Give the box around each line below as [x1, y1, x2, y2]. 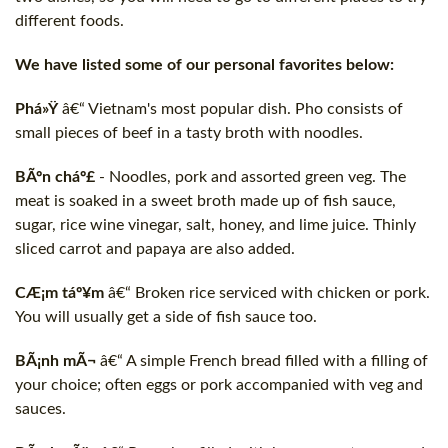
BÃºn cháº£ [15, 168, 95, 185]
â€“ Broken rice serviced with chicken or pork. [104, 284, 430, 301]
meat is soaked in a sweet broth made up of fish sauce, [15, 192, 396, 209]
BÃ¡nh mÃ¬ [15, 352, 96, 369]
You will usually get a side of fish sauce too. [15, 308, 317, 325]
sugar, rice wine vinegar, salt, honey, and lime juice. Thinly [15, 216, 416, 233]
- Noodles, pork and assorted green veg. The [95, 168, 406, 185]
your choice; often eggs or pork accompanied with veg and [15, 376, 423, 393]
